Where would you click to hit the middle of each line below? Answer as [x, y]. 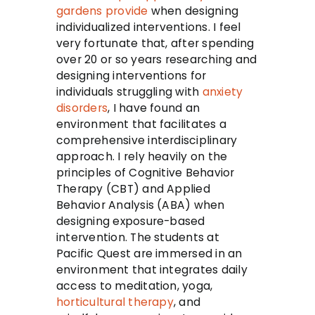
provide [127, 11]
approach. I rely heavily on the [142, 157]
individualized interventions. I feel [149, 27]
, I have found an [154, 108]
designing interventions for [131, 76]
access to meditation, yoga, [135, 286]
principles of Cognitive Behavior [146, 173]
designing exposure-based [131, 221]
